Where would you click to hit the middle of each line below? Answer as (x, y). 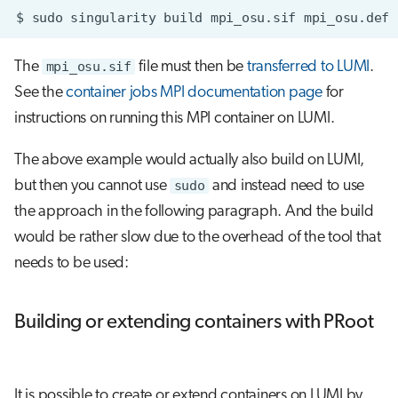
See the (40, 92)
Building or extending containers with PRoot (194, 322)
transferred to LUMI (308, 67)
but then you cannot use (92, 186)
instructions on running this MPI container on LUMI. (175, 118)
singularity (113, 17)
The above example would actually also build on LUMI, (189, 160)
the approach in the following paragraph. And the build (194, 211)
